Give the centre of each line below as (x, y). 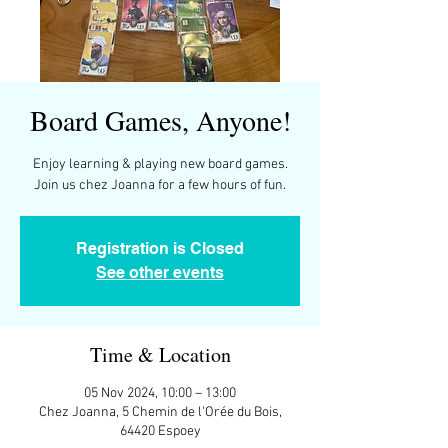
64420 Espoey (160, 431)
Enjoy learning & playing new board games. (160, 164)
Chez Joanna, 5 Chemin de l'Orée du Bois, (160, 412)
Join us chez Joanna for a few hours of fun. (160, 185)
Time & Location (160, 354)
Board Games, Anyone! (160, 120)
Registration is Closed (160, 248)
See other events (160, 272)
